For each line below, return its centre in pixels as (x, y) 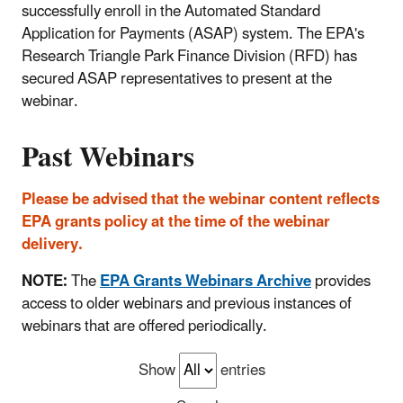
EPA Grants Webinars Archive (206, 282)
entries (241, 371)
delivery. (52, 245)
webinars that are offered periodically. (144, 327)
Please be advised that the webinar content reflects (201, 200)
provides (341, 282)
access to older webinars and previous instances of (187, 304)
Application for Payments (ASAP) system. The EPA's (193, 34)
